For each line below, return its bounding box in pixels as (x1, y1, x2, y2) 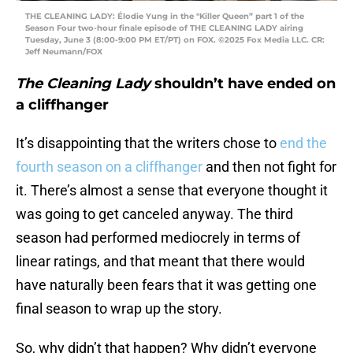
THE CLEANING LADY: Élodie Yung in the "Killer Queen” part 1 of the (25, 11, 304, 22)
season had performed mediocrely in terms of (16, 229, 300, 247)
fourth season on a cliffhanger (16, 158, 206, 176)
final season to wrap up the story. (16, 300, 222, 318)
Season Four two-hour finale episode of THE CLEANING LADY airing (25, 23, 303, 34)
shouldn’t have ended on (150, 75, 336, 93)
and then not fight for (206, 158, 336, 176)
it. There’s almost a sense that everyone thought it (16, 182, 328, 199)
